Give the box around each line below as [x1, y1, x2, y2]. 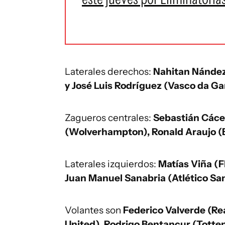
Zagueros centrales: [65, 112, 153, 124]
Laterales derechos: [65, 66, 153, 77]
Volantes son [65, 204, 123, 216]
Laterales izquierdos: [65, 158, 158, 170]
